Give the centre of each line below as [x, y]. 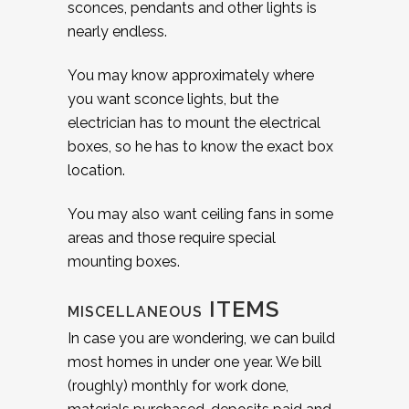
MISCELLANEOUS [135, 311]
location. [96, 170]
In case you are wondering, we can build [201, 338]
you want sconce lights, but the [173, 99]
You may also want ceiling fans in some [200, 214]
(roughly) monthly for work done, [178, 385]
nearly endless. [117, 31]
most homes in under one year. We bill [194, 362]
